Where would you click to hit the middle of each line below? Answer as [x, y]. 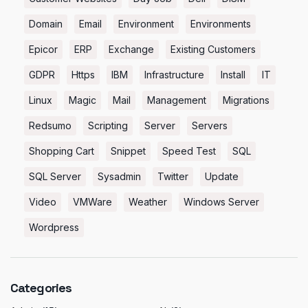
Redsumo [50, 126]
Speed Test [189, 151]
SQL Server [55, 177]
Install [233, 75]
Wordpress [54, 228]
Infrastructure [174, 75]
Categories [41, 288]
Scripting [108, 126]
